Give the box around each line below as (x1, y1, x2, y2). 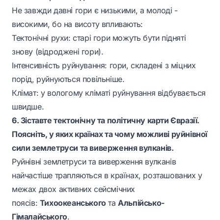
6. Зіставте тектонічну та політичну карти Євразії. (12, 115, 200, 125)
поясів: (12, 198, 40, 208)
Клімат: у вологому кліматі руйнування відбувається (12, 88, 206, 98)
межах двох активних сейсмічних (12, 184, 135, 194)
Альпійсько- (118, 198, 165, 208)
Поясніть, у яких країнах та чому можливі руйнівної (12, 129, 207, 139)
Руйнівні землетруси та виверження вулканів (12, 157, 176, 166)
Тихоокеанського (39, 198, 106, 208)
